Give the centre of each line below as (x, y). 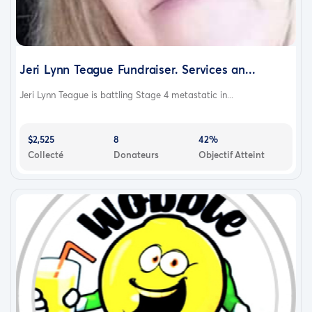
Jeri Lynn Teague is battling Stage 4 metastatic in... (126, 94)
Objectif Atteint (232, 154)
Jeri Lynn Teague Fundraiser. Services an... (138, 69)
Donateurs (136, 154)
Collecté (46, 154)
